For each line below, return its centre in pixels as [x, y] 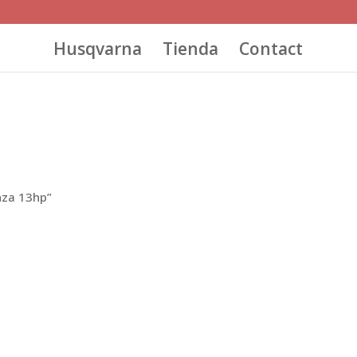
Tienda [190, 48]
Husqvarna [97, 48]
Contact [271, 48]
